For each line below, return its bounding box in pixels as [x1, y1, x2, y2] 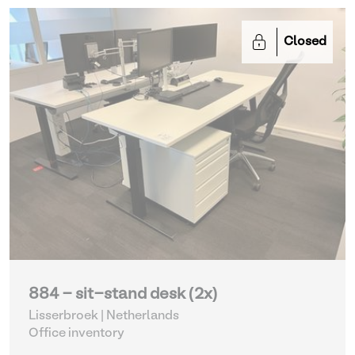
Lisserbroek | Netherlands [29, 311, 179, 322]
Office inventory [29, 328, 124, 339]
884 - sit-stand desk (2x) [29, 288, 218, 302]
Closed [284, 36, 326, 48]
